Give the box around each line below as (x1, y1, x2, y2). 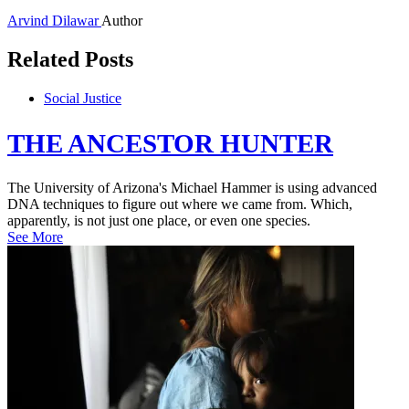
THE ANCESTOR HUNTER (7, 128, 333, 158)
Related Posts (7, 47, 133, 71)
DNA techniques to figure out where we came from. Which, (7, 196, 352, 213)
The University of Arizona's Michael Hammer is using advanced (7, 180, 377, 196)
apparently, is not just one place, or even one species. (7, 213, 310, 229)
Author (101, 12, 142, 28)
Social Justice (44, 89, 121, 106)
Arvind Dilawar (7, 12, 101, 28)
